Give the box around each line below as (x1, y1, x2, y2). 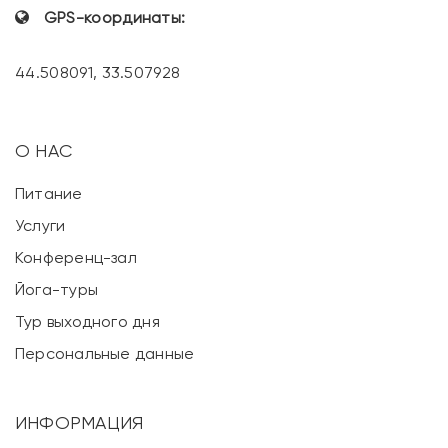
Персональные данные (15, 343, 195, 363)
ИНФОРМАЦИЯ (15, 411, 144, 433)
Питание (15, 183, 83, 203)
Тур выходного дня (15, 311, 160, 331)
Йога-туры (15, 279, 99, 299)
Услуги (15, 215, 66, 235)
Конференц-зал (15, 247, 137, 267)
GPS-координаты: (43, 7, 195, 27)
